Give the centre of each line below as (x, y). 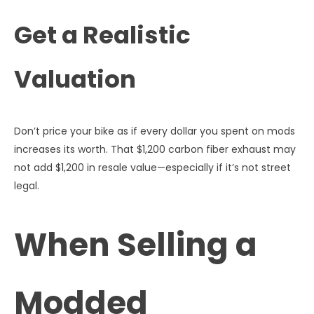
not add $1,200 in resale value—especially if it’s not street (152, 167)
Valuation (75, 80)
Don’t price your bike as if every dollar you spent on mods (155, 131)
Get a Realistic (102, 35)
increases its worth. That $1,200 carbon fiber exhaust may (155, 149)
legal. (27, 185)
